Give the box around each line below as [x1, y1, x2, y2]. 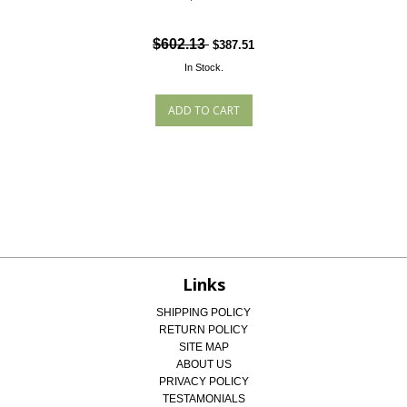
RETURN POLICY [159, 323, 248, 336]
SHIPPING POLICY [156, 306, 251, 319]
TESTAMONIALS [162, 392, 245, 405]
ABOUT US [175, 358, 232, 371]
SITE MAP [178, 341, 229, 353]
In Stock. [184, 62, 223, 73]
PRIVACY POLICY [158, 375, 249, 388]
